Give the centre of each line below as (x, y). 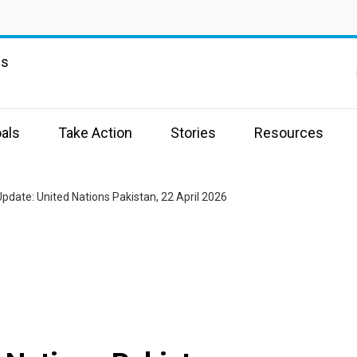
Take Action (95, 133)
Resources (289, 133)
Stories (193, 133)
